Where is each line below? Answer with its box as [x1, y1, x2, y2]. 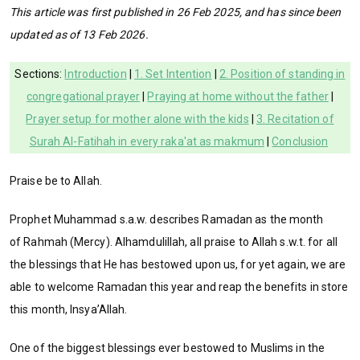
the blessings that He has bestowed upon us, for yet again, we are [10, 257, 346, 271]
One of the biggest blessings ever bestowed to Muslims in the [10, 341, 325, 354]
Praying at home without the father [147, 89, 329, 103]
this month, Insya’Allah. [10, 302, 130, 316]
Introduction [64, 67, 127, 80]
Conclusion [272, 134, 329, 148]
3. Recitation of [256, 112, 334, 125]
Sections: [14, 67, 65, 80]
